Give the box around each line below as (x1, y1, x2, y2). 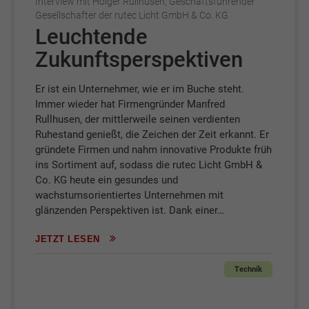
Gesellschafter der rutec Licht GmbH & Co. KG (35, 10, 228, 21)
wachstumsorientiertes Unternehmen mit (35, 189, 223, 201)
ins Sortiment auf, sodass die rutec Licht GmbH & (35, 159, 262, 171)
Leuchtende (35, 24, 148, 50)
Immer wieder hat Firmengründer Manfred (35, 98, 225, 110)
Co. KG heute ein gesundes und (35, 174, 178, 186)
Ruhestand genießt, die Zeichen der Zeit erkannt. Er (35, 128, 269, 141)
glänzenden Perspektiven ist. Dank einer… (35, 204, 224, 217)
